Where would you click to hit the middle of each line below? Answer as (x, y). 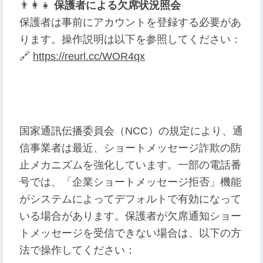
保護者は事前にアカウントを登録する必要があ (130, 23)
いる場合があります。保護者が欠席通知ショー (130, 216)
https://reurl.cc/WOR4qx (89, 57)
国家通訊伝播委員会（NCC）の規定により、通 (131, 131)
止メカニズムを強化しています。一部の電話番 (130, 165)
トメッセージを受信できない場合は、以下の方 (130, 233)
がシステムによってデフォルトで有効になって (130, 199)
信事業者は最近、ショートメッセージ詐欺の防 (130, 148)
